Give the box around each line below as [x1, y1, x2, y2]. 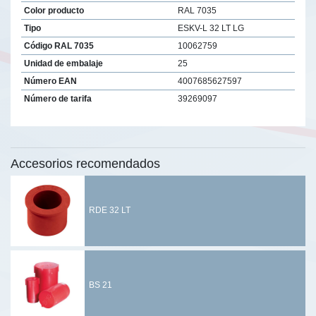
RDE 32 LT [88, 205, 130, 216]
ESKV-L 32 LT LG [177, 23, 244, 33]
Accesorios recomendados [11, 156, 160, 171]
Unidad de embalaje [23, 58, 103, 68]
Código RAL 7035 [23, 40, 94, 51]
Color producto [23, 5, 84, 16]
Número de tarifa [23, 93, 92, 104]
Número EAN [23, 75, 77, 86]
